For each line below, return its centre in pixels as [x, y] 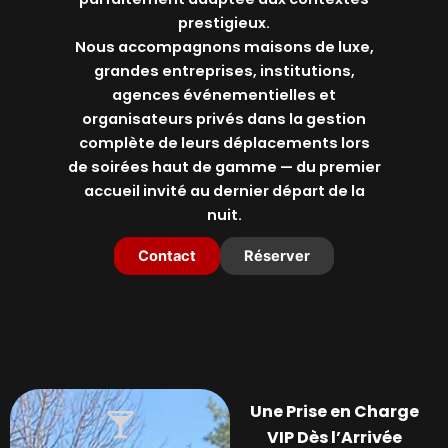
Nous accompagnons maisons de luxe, [224, 47]
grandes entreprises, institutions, [224, 71]
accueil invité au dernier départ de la [224, 191]
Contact [167, 256]
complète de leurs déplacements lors [224, 143]
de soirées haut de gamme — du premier [224, 167]
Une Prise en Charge [334, 412]
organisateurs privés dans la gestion [224, 119]
